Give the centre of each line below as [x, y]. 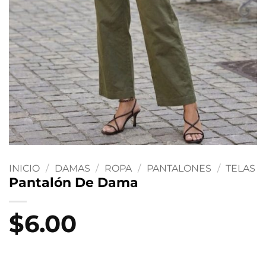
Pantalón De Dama [74, 183]
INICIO [24, 169]
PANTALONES [179, 169]
